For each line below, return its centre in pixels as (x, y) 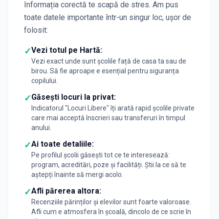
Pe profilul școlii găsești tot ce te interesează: (100, 155)
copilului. (44, 80)
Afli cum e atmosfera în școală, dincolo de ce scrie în (111, 211)
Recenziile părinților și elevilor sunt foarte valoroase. (111, 202)
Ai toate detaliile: (63, 144)
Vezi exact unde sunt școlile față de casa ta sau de (109, 61)
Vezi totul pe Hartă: (67, 50)
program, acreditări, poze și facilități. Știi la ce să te (109, 164)
